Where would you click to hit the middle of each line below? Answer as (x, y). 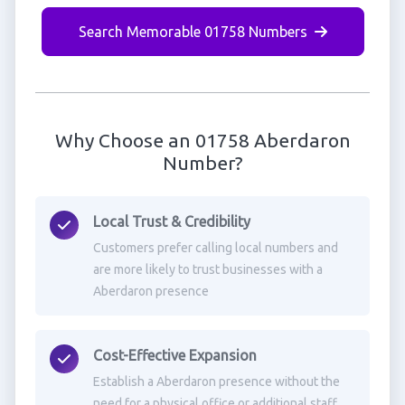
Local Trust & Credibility (171, 221)
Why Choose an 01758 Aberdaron (202, 140)
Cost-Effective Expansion (174, 355)
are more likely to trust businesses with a (207, 269)
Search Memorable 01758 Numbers (193, 32)
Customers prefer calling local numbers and (215, 248)
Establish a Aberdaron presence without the (216, 381)
